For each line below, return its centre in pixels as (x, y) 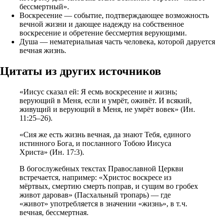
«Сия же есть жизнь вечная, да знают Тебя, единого (105, 135)
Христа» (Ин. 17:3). (52, 152)
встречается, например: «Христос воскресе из (95, 178)
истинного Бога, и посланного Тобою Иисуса (95, 144)
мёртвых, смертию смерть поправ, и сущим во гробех (109, 186)
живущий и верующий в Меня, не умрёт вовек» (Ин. (107, 109)
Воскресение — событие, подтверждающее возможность (114, 16)
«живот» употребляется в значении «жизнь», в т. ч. (103, 204)
